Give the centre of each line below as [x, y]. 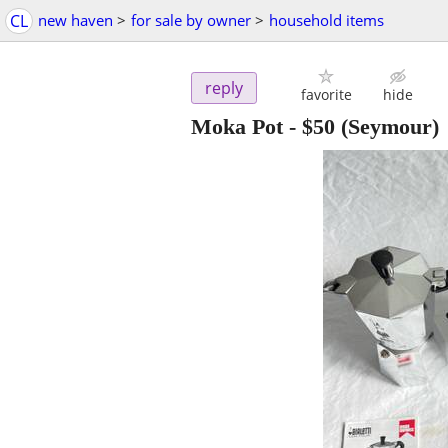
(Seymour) [387, 127]
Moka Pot [237, 127]
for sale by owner [191, 20]
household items [326, 20]
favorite [326, 95]
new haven [75, 20]
